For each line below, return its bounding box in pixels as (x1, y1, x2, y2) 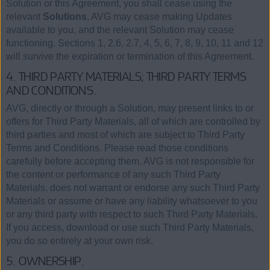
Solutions (43, 11, 87, 22)
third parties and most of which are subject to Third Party (6, 129, 245, 140)
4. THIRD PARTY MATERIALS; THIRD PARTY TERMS (6, 68, 246, 84)
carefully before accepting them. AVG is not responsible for (6, 155, 254, 166)
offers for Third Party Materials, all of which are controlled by (6, 116, 260, 127)
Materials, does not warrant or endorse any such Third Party (6, 182, 260, 193)
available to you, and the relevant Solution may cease (6, 24, 234, 35)
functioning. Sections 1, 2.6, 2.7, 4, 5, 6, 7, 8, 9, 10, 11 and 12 (6, 37, 263, 48)
